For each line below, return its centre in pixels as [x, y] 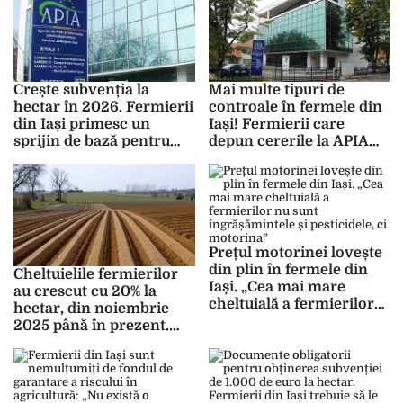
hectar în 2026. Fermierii [103, 107]
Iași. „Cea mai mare [277, 287]
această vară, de [265, 176]
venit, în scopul [68, 159]
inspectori [245, 193]
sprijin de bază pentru [92, 142]
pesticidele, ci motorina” [295, 339]
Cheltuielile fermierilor [96, 274]
